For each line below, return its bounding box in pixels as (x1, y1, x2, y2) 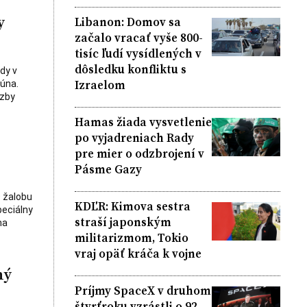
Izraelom (74, 76, 125, 93)
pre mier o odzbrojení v (74, 145, 204, 162)
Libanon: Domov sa (74, 13, 181, 30)
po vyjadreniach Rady (74, 129, 194, 146)
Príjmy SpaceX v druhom (74, 282, 211, 299)
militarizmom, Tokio (74, 229, 188, 246)
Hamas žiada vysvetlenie (74, 113, 212, 130)
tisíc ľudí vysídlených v (74, 45, 201, 62)
